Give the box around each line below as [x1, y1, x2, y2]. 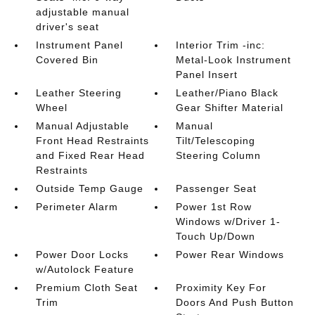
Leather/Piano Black [176, 86, 279, 98]
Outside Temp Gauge [35, 182, 143, 194]
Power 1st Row [176, 200, 252, 212]
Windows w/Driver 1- [176, 215, 281, 227]
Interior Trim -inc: [176, 39, 266, 51]
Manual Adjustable [35, 120, 129, 131]
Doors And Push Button [176, 296, 295, 308]
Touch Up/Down [176, 230, 256, 242]
